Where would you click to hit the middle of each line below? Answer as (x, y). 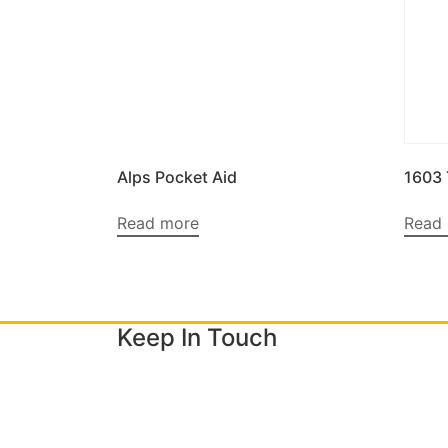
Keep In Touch (197, 338)
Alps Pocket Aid (177, 177)
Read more (158, 223)
